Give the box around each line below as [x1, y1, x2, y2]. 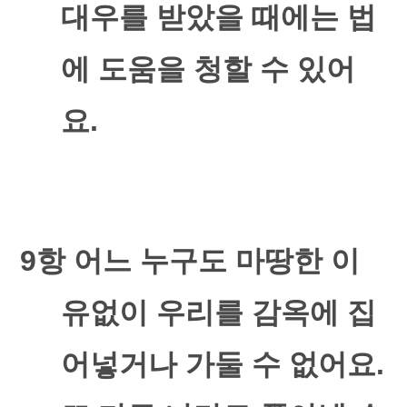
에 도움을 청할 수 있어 [60, 53, 355, 85]
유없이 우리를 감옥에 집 [60, 296, 376, 329]
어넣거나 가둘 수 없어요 [60, 348, 376, 381]
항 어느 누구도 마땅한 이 [36, 244, 361, 277]
